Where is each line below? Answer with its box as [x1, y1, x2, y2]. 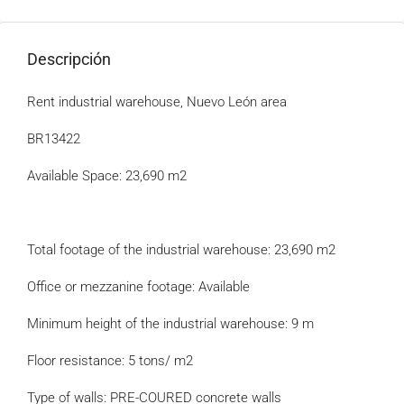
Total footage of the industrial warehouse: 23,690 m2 [27, 242, 335, 258]
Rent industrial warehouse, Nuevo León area [27, 94, 287, 110]
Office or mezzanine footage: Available [27, 279, 250, 295]
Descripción [27, 50, 111, 69]
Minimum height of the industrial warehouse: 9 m [27, 316, 314, 332]
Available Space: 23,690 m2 [27, 168, 187, 184]
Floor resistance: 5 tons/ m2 [27, 353, 193, 369]
